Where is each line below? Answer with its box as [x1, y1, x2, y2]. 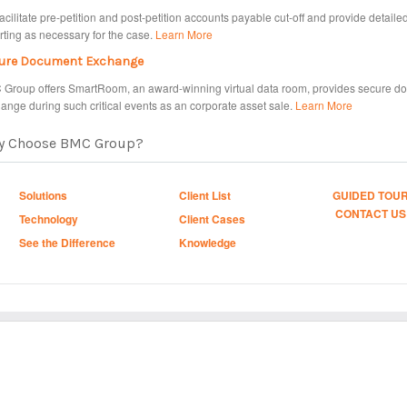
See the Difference [19, 234, 115, 251]
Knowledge [179, 234, 236, 251]
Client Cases [179, 211, 245, 227]
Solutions [19, 187, 67, 203]
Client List [179, 187, 231, 203]
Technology [19, 211, 78, 227]
